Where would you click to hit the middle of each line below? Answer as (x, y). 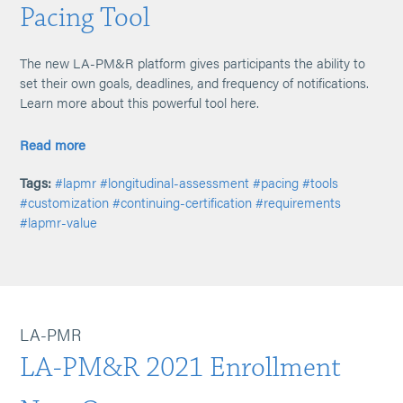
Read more (53, 144)
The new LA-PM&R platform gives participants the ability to (193, 63)
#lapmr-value (59, 222)
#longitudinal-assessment (175, 182)
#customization (65, 202)
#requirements (299, 202)
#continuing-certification (183, 202)
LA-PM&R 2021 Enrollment (181, 367)
